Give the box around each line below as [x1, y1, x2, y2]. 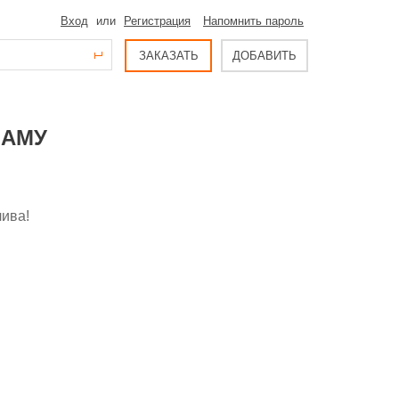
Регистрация [124, 14, 191, 28]
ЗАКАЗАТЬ [138, 49, 199, 62]
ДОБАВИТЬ [232, 49, 297, 62]
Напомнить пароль [203, 14, 304, 28]
